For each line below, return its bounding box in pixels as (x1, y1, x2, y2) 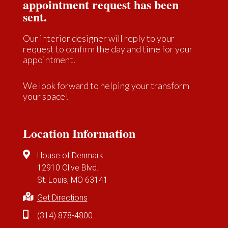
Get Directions (37, 193, 88, 203)
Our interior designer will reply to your (23, 33, 175, 44)
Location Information (23, 124, 135, 142)
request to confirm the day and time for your (23, 43, 193, 55)
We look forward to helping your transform (23, 80, 189, 92)
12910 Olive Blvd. (37, 163, 98, 173)
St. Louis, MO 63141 (37, 175, 108, 185)
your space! (23, 91, 68, 102)
